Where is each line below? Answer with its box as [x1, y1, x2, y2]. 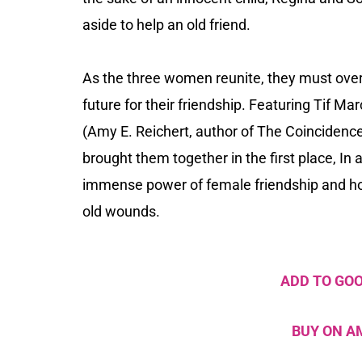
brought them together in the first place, [82, 149, 339, 167]
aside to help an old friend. [82, 16, 250, 34]
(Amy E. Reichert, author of [82, 123, 257, 141]
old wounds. [82, 203, 160, 221]
